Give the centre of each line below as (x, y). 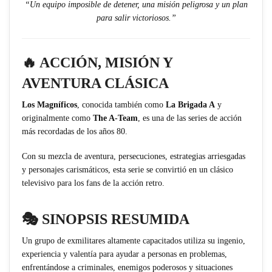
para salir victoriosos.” (136, 18)
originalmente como (57, 118)
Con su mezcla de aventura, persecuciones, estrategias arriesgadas (134, 157)
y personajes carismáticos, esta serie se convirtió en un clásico (127, 170)
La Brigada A (190, 104)
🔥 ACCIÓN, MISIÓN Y (97, 62)
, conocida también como (121, 104)
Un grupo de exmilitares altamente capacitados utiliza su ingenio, (134, 241)
